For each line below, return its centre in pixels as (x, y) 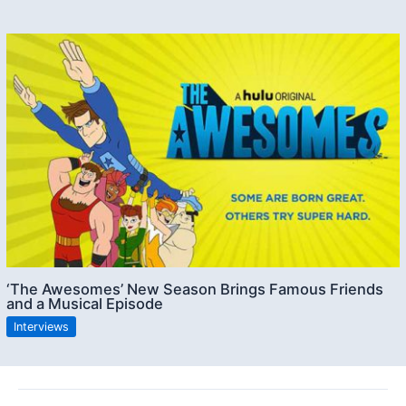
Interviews (42, 327)
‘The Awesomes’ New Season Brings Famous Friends (195, 290)
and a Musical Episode (85, 304)
